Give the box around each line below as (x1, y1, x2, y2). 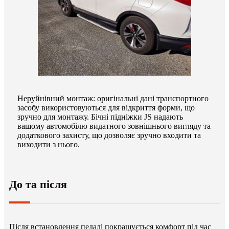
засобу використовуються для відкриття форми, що (17, 103, 195, 112)
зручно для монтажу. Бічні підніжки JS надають (17, 112, 183, 122)
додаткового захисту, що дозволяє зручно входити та (17, 131, 201, 140)
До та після (9, 178, 67, 191)
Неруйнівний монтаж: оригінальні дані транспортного (17, 94, 209, 103)
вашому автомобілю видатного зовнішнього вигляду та (17, 122, 211, 131)
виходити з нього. (17, 140, 80, 149)
